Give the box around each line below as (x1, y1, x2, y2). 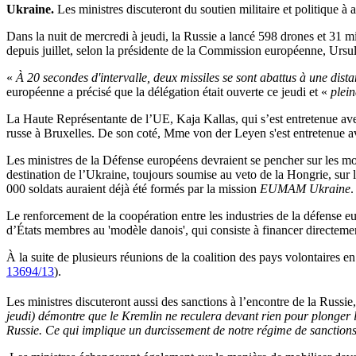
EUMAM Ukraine (260, 182, 350, 195)
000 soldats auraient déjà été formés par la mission (6, 182, 260, 195)
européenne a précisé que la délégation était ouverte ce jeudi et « (6, 85, 327, 99)
